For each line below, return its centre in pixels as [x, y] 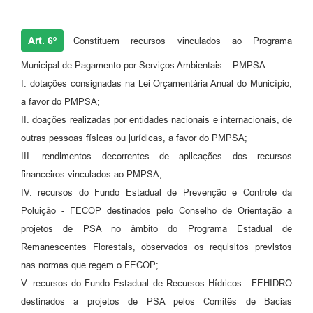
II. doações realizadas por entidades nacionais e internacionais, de [156, 120]
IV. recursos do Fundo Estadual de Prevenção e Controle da [156, 193]
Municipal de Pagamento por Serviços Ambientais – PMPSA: [145, 66]
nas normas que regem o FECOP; [90, 265]
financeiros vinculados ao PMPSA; [92, 175]
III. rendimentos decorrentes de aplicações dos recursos [156, 156]
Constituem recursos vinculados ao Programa [183, 41]
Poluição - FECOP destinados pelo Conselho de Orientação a [156, 211]
